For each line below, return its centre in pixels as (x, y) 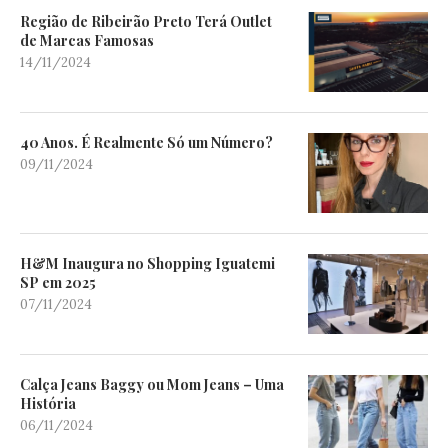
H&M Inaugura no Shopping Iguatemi (147, 263)
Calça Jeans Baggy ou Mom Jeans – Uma (152, 384)
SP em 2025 (58, 282)
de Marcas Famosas (87, 40)
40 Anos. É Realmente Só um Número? (146, 142)
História (48, 403)
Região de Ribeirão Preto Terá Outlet (146, 21)
